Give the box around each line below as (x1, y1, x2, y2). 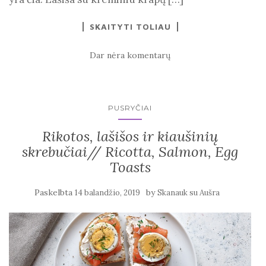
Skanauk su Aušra (157, 188, 220, 198)
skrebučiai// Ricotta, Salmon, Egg (22, 142, 238, 161)
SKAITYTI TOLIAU (89, 21, 171, 31)
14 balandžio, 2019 (75, 188, 140, 198)
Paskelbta (34, 187, 75, 198)
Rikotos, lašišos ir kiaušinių (42, 127, 218, 145)
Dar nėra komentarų (90, 50, 170, 61)
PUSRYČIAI (108, 103, 152, 112)
